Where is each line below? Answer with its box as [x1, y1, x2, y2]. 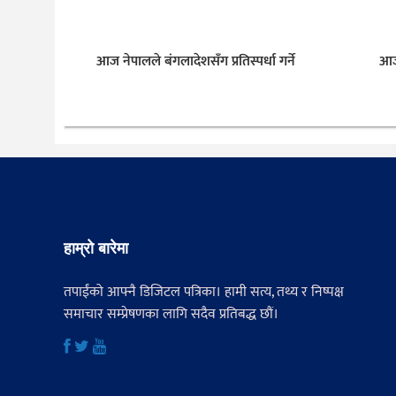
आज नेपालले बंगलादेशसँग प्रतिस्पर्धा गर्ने [95, 49, 295, 73]
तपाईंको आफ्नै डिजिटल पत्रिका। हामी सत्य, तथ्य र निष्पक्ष [64, 279, 344, 304]
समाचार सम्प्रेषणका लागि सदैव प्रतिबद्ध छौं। [64, 301, 278, 326]
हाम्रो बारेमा [64, 236, 128, 258]
